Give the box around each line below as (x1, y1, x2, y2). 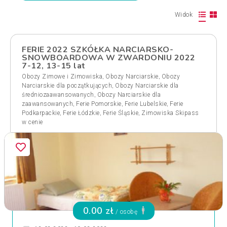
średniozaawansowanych (22, 91, 94, 98)
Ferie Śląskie (102, 109, 138, 117)
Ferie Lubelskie (124, 100, 167, 107)
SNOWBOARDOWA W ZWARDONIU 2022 (22, 52, 196, 63)
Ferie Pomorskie (76, 100, 122, 107)
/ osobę (113, 208, 139, 215)
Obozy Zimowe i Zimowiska (22, 73, 102, 80)
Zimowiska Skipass (141, 109, 199, 117)
